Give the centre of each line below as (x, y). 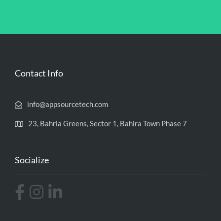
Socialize (32, 160)
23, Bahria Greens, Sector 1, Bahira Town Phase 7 (108, 124)
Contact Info (39, 73)
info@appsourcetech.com (68, 104)
